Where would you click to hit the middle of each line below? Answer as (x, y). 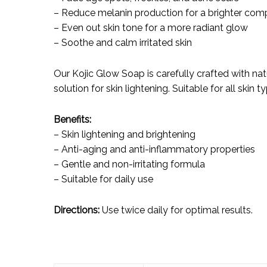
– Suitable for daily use (103, 179)
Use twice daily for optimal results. (176, 210)
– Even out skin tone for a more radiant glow (151, 28)
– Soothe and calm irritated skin (123, 43)
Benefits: (72, 119)
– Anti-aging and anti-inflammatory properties (154, 149)
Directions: (77, 210)
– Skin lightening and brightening (125, 134)
